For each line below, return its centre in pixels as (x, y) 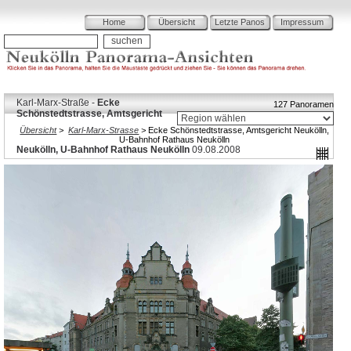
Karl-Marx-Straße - (57, 103)
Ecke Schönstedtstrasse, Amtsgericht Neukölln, (239, 130)
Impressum (302, 22)
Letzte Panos (239, 22)
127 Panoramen (303, 104)
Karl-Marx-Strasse (104, 130)
